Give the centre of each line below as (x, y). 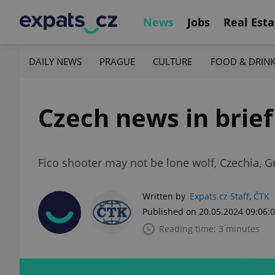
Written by (164, 196)
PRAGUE (118, 61)
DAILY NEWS (55, 61)
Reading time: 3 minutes (209, 229)
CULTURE (173, 61)
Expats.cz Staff (219, 196)
